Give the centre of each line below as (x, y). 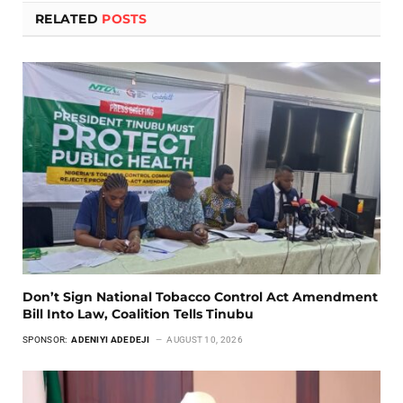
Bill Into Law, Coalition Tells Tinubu (138, 314)
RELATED (69, 18)
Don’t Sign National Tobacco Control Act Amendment (200, 297)
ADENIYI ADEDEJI (112, 340)
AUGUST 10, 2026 (205, 340)
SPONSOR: (46, 340)
